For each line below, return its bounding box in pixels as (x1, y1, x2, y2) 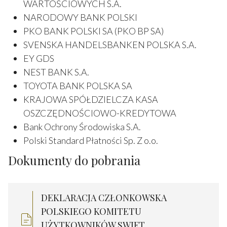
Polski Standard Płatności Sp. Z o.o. (23, 134, 158, 146)
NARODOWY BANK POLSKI (23, 11, 137, 23)
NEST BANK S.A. (23, 66, 89, 78)
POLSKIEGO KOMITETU (41, 205, 141, 217)
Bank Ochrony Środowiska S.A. (23, 121, 141, 132)
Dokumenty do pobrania (8, 152, 140, 168)
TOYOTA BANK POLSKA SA (23, 80, 132, 91)
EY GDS (23, 52, 54, 64)
